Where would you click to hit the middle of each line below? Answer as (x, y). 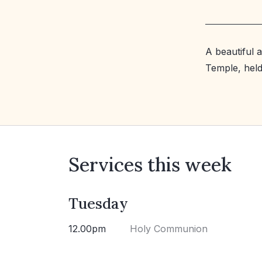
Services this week (150, 164)
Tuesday (98, 203)
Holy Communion (169, 228)
